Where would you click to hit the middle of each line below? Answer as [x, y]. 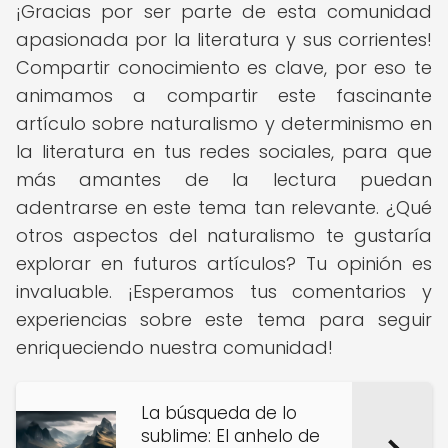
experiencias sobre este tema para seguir [224, 319]
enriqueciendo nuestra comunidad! [174, 347]
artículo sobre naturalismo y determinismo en [224, 123]
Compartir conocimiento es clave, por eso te [224, 67]
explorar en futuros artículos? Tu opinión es [224, 263]
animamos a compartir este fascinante [224, 95]
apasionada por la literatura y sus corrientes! [224, 39]
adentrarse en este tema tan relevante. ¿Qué [224, 207]
